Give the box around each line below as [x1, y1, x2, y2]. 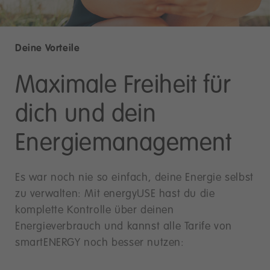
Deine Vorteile [15, 43, 80, 54]
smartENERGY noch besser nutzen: [15, 237, 184, 248]
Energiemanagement [15, 131, 232, 155]
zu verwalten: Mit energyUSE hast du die [15, 188, 215, 199]
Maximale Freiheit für [15, 73, 237, 98]
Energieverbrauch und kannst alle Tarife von [15, 221, 232, 232]
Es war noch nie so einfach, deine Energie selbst [15, 172, 254, 183]
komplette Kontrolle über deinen [15, 204, 174, 216]
